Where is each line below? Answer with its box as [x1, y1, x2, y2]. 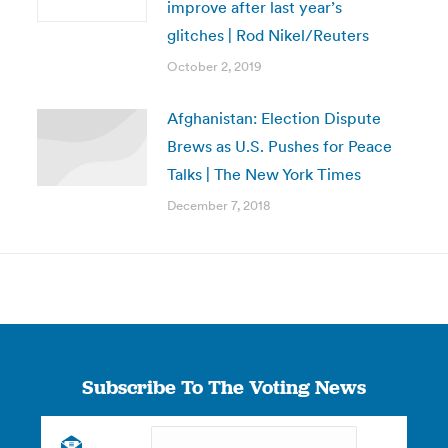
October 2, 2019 [166, 58, 262, 75]
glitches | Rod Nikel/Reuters [166, 25, 369, 45]
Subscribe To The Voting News [81, 374, 366, 400]
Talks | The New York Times [166, 164, 361, 184]
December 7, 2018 [166, 197, 270, 214]
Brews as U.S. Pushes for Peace [166, 136, 392, 156]
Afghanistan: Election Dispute [166, 108, 381, 128]
